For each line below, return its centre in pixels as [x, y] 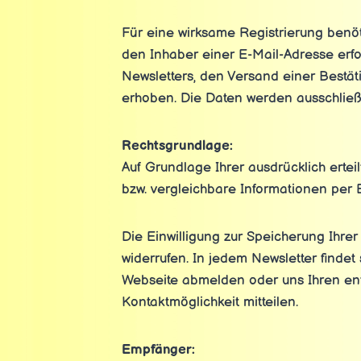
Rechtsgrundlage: [177, 146]
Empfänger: [158, 350]
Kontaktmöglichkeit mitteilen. [210, 302]
